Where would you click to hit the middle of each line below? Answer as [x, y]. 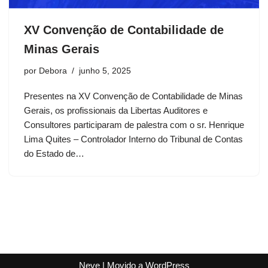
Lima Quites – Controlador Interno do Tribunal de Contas [133, 139]
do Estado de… [55, 154]
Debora [53, 71]
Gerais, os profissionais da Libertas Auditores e [116, 111]
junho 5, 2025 [105, 71]
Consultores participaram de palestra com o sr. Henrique [134, 125]
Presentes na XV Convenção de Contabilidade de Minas [133, 96]
